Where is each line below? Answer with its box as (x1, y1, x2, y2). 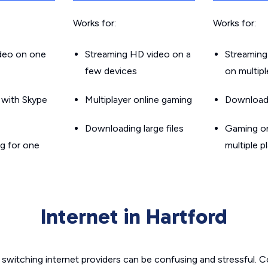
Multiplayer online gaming (85, 94, 192, 105)
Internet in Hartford (41, 203, 227, 229)
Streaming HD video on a (85, 48, 191, 60)
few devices (85, 65, 137, 77)
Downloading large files (85, 123, 184, 134)
